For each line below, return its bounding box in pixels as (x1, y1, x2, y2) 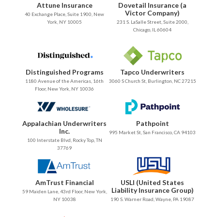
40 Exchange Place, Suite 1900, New (25, 11, 105, 17)
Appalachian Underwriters (22, 119, 107, 128)
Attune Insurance (36, 1, 93, 10)
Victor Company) (125, 9, 180, 17)
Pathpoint (136, 119, 169, 128)
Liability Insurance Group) (111, 186, 194, 195)
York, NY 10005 (47, 19, 82, 25)
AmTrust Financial (35, 178, 94, 187)
